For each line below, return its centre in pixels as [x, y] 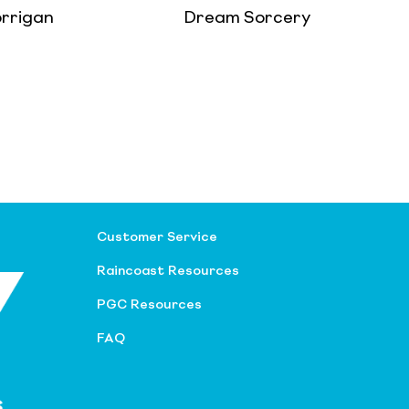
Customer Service [157, 237]
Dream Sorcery [247, 18]
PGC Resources [149, 304]
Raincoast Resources [168, 271]
